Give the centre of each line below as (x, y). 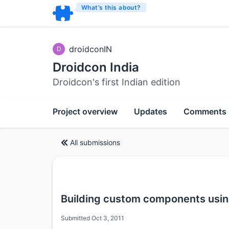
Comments (205, 111)
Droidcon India (96, 67)
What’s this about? (111, 7)
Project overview (85, 111)
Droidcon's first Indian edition (117, 82)
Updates (151, 111)
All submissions (95, 142)
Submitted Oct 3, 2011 (93, 218)
